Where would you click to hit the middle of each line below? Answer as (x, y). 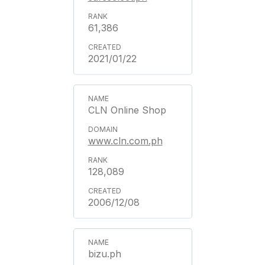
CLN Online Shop (127, 110)
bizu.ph (104, 254)
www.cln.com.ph (125, 141)
